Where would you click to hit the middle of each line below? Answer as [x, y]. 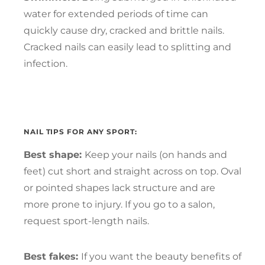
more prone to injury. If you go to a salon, [119, 204]
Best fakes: [52, 256]
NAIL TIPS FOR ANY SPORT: [80, 131]
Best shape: [54, 154]
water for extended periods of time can [116, 14]
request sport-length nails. [86, 221]
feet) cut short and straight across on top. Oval [132, 171]
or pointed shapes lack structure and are [119, 188]
